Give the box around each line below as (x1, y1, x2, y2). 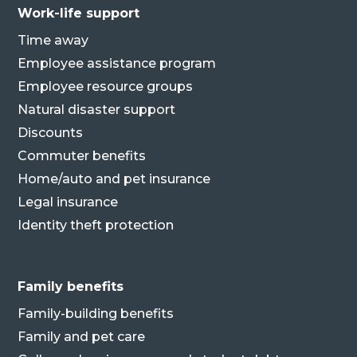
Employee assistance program (18, 55, 217, 71)
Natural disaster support (18, 101, 176, 117)
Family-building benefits (18, 305, 175, 321)
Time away (18, 32, 89, 48)
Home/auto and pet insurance (18, 171, 211, 186)
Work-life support (18, 5, 140, 21)
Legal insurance (18, 194, 119, 210)
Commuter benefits (18, 147, 147, 163)
